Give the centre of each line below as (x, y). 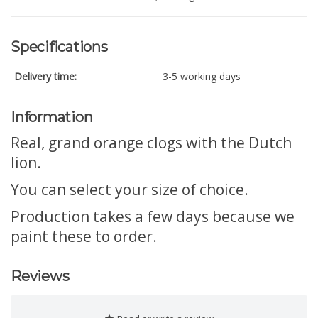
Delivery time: (45, 76)
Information (52, 117)
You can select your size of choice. (130, 190)
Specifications (59, 47)
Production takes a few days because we (153, 217)
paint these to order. (84, 237)
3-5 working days (202, 76)
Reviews (40, 276)
